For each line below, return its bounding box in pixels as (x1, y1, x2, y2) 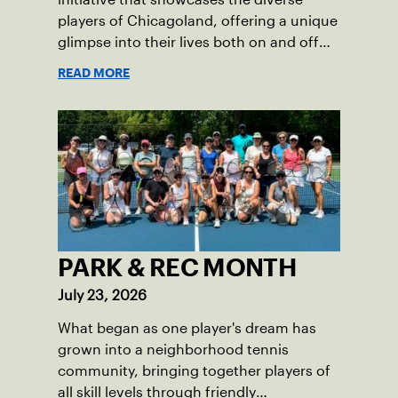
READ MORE (58, 68, 130, 77)
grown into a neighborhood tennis (58, 341, 289, 357)
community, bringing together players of (58, 362, 330, 378)
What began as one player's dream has (58, 320, 316, 336)
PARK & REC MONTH (58, 258, 296, 276)
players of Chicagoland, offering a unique (58, 12, 338, 28)
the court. (58, 55, 124, 71)
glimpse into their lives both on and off (58, 34, 319, 50)
